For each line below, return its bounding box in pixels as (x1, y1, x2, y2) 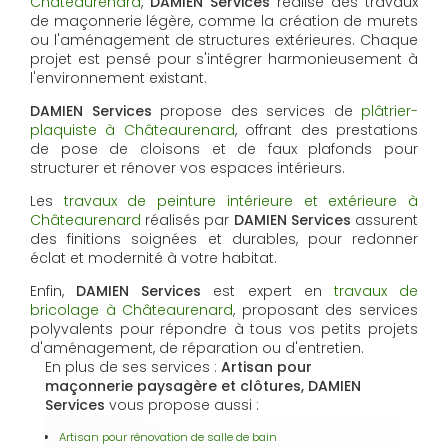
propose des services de (151, 100, 361, 121)
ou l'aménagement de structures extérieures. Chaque (30, 29, 418, 50)
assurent (350, 209, 419, 230)
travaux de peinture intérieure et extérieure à (63, 190, 419, 211)
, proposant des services (233, 299, 419, 320)
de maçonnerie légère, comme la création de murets (30, 10, 418, 31)
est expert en (201, 280, 334, 301)
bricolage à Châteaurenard (30, 299, 234, 320)
